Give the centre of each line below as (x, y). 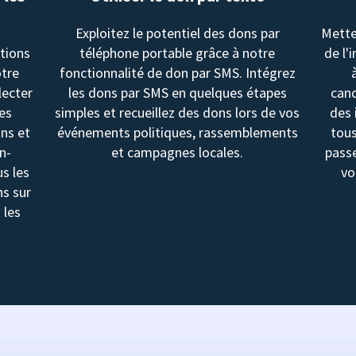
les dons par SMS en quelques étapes (177, 92)
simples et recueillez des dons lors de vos (178, 112)
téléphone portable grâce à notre (178, 52)
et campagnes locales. (178, 152)
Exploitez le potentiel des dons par (177, 33)
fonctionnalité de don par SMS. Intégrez (177, 72)
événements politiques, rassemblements (177, 132)
